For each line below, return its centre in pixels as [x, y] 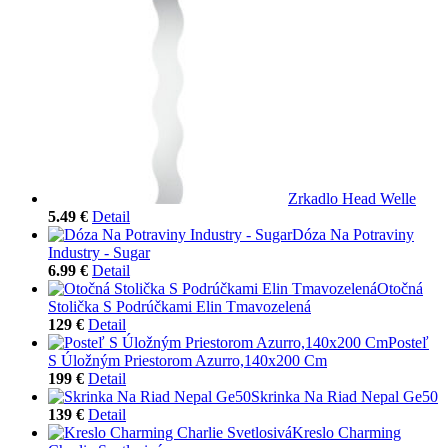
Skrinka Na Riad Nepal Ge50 [344, 396]
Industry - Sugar [99, 252]
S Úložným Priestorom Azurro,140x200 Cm [187, 360]
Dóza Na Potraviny [353, 234]
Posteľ [408, 342]
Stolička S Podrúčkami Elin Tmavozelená [179, 306]
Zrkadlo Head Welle [352, 198]
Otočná [400, 288]
